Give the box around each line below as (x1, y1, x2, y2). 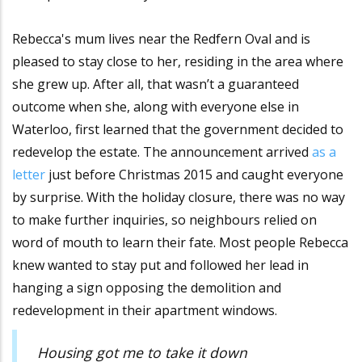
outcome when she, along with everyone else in (12, 98, 299, 116)
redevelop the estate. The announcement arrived (12, 143, 312, 162)
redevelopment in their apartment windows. (12, 301, 277, 320)
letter (12, 166, 48, 184)
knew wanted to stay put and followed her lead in (12, 256, 309, 275)
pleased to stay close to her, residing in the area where (12, 53, 343, 71)
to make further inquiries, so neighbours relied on (12, 211, 317, 229)
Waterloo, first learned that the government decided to (12, 120, 343, 139)
